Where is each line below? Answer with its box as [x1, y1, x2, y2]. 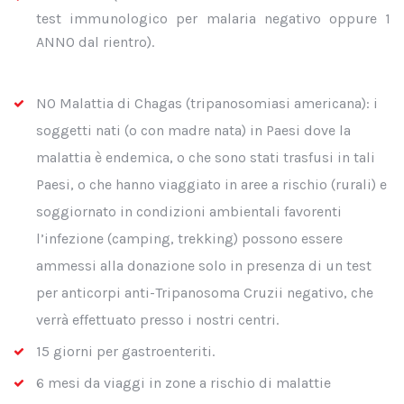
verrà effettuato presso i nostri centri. [36, 311, 279, 328]
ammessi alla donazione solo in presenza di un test [36, 257, 372, 274]
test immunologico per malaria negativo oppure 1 [36, 10, 390, 27]
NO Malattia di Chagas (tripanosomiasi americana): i [36, 95, 378, 112]
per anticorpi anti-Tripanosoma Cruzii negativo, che [36, 284, 373, 301]
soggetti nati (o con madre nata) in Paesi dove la [36, 122, 351, 139]
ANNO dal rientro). [36, 33, 154, 50]
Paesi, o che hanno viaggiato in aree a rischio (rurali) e [36, 176, 387, 193]
